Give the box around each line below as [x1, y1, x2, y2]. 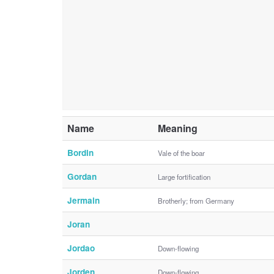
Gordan [67, 170, 97, 182]
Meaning [158, 120, 198, 135]
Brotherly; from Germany [158, 195, 234, 206]
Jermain [67, 194, 100, 206]
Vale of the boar [158, 147, 205, 158]
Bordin [67, 146, 94, 158]
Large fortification [158, 171, 210, 182]
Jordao [67, 242, 95, 254]
